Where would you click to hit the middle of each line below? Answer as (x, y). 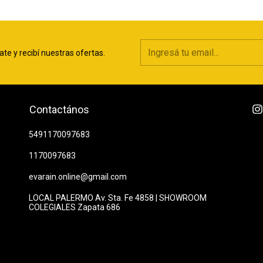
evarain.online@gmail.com (78, 177)
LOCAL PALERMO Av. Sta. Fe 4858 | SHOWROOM (118, 198)
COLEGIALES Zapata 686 (75, 208)
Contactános (59, 110)
